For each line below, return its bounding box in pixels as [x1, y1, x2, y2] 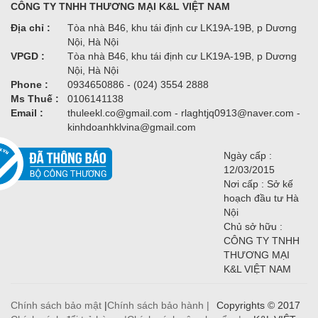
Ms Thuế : [11, 93, 59, 105]
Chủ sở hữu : [224, 221, 283, 233]
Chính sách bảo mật [11, 300, 102, 312]
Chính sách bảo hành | [107, 300, 209, 312]
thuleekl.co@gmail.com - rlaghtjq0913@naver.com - [67, 107, 300, 119]
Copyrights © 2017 [216, 300, 300, 312]
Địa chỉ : [11, 22, 50, 34]
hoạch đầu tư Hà [224, 192, 299, 204]
